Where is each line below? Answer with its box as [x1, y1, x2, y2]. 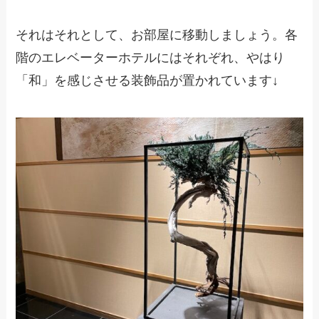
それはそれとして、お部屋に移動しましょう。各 [16, 28, 298, 43]
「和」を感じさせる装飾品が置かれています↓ [16, 73, 279, 88]
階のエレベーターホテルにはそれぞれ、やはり [16, 51, 286, 66]
